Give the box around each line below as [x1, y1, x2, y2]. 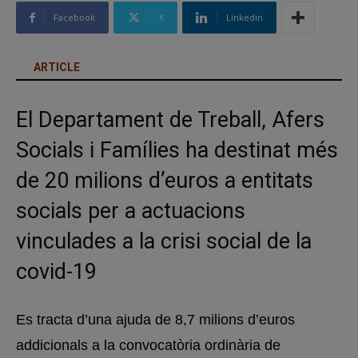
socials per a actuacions [16, 198, 245, 224]
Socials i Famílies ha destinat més [16, 137, 338, 163]
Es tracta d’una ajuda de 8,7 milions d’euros [16, 312, 295, 328]
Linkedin [226, 11, 263, 23]
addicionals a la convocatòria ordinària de [16, 337, 280, 353]
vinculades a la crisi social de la [16, 229, 312, 254]
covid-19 [16, 259, 97, 284]
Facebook [54, 11, 95, 23]
